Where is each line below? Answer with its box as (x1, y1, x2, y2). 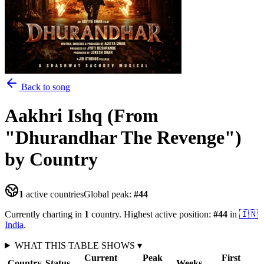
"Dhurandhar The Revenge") (5, 127, 242, 148)
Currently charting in (5, 209, 84, 219)
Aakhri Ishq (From (5, 105, 159, 127)
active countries (24, 189, 84, 199)
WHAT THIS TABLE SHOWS (14, 240, 137, 250)
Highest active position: (121, 209, 213, 219)
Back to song (19, 82, 70, 92)
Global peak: (84, 189, 134, 199)
